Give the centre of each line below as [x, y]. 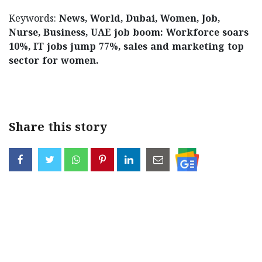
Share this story [58, 128]
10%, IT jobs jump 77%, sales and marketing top [126, 47]
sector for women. [54, 61]
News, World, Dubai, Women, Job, [139, 19]
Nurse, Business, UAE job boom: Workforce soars [129, 33]
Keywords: [34, 19]
